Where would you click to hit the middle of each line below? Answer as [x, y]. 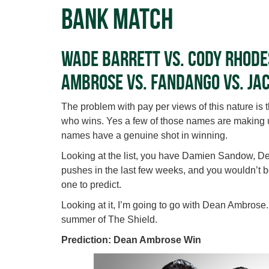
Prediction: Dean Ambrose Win [131, 240]
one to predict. [91, 185]
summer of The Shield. [109, 220]
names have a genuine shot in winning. [144, 136]
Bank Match [117, 19]
